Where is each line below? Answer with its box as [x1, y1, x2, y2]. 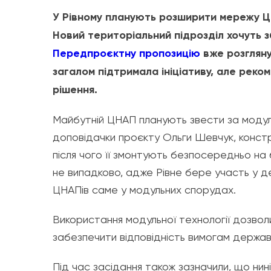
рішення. [53, 82, 97, 96]
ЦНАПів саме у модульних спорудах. [53, 183, 236, 196]
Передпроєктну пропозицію [53, 46, 200, 60]
